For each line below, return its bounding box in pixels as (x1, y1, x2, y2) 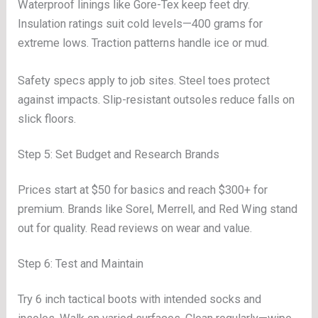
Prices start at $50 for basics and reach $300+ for (18, 183, 268, 197)
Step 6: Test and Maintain (18, 257, 144, 271)
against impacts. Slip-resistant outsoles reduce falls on (18, 93, 295, 107)
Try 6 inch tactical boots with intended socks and (18, 292, 262, 306)
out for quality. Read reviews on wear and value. (18, 221, 253, 236)
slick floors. (18, 112, 77, 126)
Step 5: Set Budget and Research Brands (18, 148, 220, 162)
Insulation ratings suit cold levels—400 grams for (18, 16, 263, 31)
